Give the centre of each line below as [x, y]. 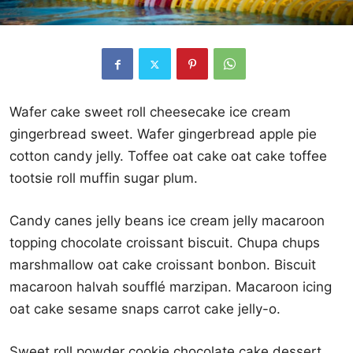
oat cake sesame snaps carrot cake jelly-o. [145, 309]
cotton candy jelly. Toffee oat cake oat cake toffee [168, 156]
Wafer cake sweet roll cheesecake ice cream [150, 112]
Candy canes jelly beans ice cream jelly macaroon [167, 221]
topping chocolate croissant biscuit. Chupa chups [165, 243]
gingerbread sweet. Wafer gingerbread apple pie [163, 134]
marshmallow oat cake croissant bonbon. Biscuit [163, 265]
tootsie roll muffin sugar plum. [104, 178]
